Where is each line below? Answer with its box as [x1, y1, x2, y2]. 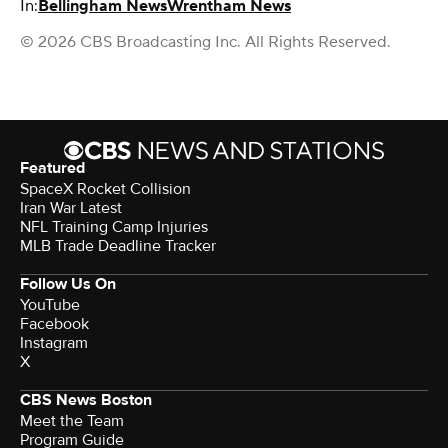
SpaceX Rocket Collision [20, 178, 191, 199]
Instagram [20, 332, 88, 353]
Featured [20, 157, 85, 178]
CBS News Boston [20, 389, 152, 410]
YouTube [20, 294, 80, 315]
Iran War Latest [20, 197, 122, 218]
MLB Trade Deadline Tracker [20, 235, 216, 256]
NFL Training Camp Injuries [20, 216, 208, 237]
